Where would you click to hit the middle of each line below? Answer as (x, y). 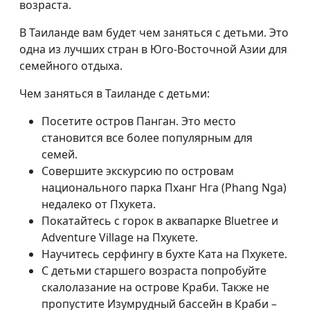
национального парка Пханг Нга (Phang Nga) (164, 187)
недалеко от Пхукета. (99, 204)
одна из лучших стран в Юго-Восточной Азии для (153, 49)
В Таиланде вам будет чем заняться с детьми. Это (154, 32)
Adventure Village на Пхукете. (120, 237)
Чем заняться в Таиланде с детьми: (115, 93)
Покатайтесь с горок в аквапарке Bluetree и (160, 220)
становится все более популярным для (147, 137)
